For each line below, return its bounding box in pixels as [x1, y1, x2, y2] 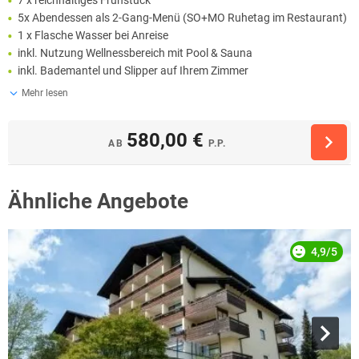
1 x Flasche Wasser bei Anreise [18, 28, 168, 42]
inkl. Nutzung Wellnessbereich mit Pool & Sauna [18, 46, 252, 59]
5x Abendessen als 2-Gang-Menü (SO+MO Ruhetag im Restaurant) [18, 10, 347, 24]
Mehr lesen [22, 87, 68, 99]
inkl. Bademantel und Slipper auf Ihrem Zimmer [18, 63, 248, 77]
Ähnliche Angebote [8, 188, 188, 213]
